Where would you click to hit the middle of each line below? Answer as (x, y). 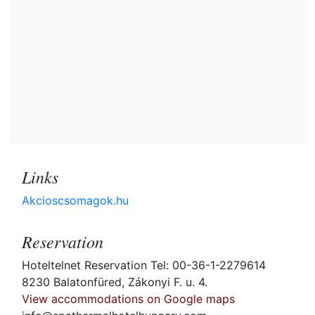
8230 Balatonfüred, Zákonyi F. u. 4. (115, 282)
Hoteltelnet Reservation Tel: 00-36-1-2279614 (144, 265)
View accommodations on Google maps (128, 299)
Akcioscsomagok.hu (75, 201)
